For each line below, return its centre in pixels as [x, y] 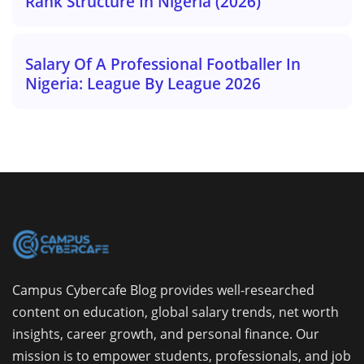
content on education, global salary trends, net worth [175, 312]
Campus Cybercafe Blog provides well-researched [163, 290]
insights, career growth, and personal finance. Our [166, 334]
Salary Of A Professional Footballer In [163, 64]
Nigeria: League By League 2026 [143, 84]
